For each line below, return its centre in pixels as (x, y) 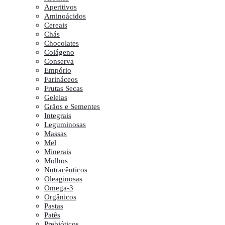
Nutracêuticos (66, 170)
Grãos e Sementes (72, 106)
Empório (58, 70)
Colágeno (59, 52)
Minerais (58, 151)
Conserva (59, 61)
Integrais (58, 115)
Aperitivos (61, 7)
